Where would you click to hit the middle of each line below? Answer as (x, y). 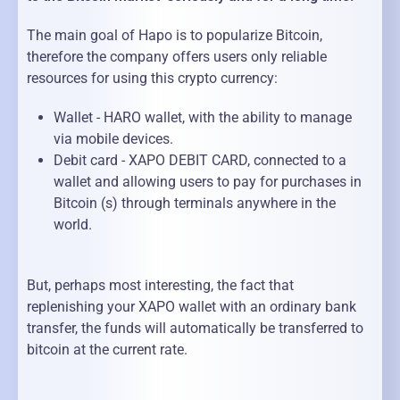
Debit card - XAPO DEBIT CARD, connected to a (200, 161)
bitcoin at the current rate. (107, 350)
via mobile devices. (113, 139)
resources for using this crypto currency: (152, 79)
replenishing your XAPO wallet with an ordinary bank (192, 307)
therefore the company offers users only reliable (177, 57)
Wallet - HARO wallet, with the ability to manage (203, 118)
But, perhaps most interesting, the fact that (160, 286)
